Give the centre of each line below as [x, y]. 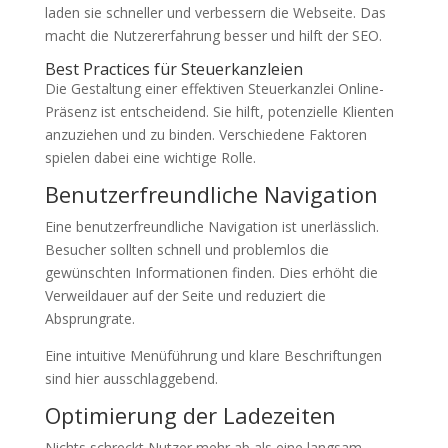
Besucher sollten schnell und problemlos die [186, 249]
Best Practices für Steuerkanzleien [173, 69]
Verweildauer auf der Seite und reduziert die [185, 295]
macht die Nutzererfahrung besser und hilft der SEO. [213, 35]
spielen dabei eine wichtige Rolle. [150, 157]
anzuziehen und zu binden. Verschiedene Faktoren [205, 134]
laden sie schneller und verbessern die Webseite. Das [215, 12]
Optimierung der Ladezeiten [190, 415]
